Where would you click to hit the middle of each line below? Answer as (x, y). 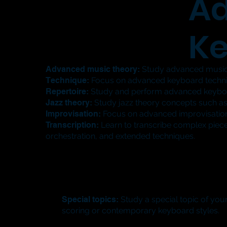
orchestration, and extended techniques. (121, 136)
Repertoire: (67, 91)
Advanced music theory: (93, 69)
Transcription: (72, 125)
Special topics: (90, 199)
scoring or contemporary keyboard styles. (140, 210)
